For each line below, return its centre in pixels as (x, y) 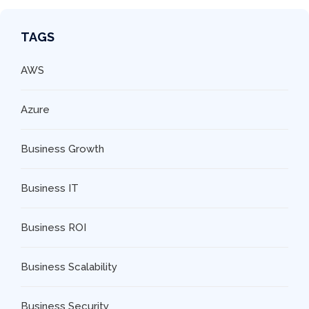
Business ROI (53, 228)
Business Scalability (69, 267)
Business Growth (62, 149)
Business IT (50, 189)
